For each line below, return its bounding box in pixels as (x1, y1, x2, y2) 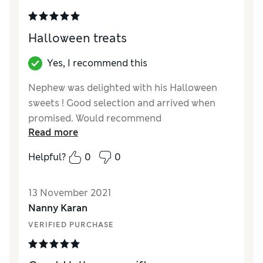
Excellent (62, 161, 106, 174)
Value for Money (28, 177, 102, 190)
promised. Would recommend (28, 112, 161, 125)
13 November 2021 (28, 187, 112, 200)
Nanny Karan (28, 202, 87, 215)
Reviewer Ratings (28, 137, 106, 150)
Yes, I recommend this (47, 57, 147, 70)
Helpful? (28, 151, 66, 164)
